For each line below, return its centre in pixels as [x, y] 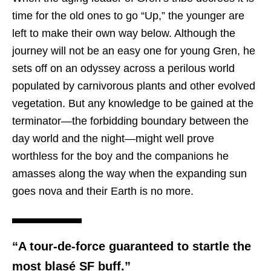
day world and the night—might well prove [113, 139]
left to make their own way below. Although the [124, 34]
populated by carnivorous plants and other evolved [134, 86]
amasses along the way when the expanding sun [129, 174]
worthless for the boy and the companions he [120, 156]
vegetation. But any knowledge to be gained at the [133, 104]
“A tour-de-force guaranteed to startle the [132, 247]
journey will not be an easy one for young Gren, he [134, 51]
